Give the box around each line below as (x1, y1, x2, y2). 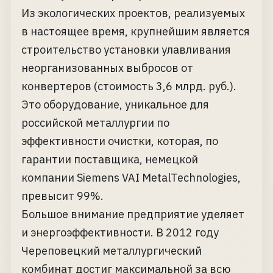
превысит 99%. (21, 189, 104, 204)
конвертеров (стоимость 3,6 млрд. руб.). (21, 79, 236, 94)
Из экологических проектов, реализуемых (21, 6, 245, 21)
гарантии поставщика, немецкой (21, 152, 198, 167)
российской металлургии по (21, 116, 169, 130)
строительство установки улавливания (21, 43, 231, 57)
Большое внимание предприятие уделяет (21, 207, 244, 222)
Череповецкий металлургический (21, 244, 202, 258)
